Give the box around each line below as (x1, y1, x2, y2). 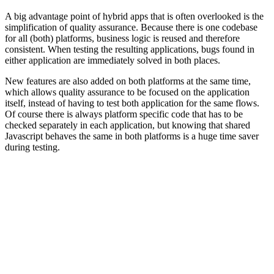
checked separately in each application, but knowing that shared (5, 119, 250, 130)
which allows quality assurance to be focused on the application (5, 86, 250, 97)
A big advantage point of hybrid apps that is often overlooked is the (5, 10, 264, 21)
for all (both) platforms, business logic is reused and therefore (5, 32, 240, 43)
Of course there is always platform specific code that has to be (5, 108, 243, 119)
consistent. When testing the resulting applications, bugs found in (5, 43, 254, 54)
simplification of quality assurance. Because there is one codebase (5, 21, 257, 32)
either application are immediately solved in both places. (5, 54, 220, 65)
